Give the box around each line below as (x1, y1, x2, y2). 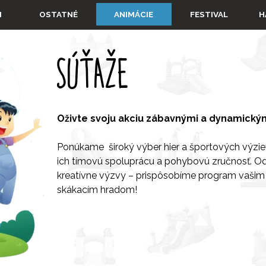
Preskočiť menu (134, 3, 201, 14)
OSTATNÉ (39, 9, 78, 19)
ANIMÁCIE (114, 9, 153, 19)
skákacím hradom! (57, 183, 138, 195)
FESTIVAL (190, 9, 228, 19)
